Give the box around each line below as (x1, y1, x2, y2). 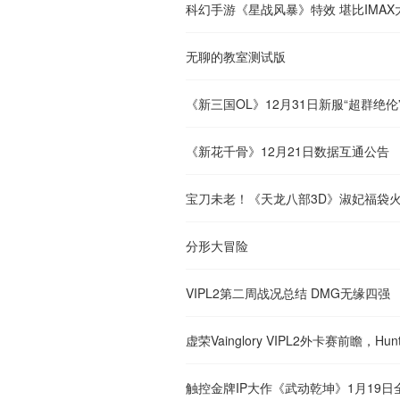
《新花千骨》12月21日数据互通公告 (186, 141, 389, 160)
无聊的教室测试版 (186, 46, 286, 65)
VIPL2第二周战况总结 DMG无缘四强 (186, 283, 390, 302)
